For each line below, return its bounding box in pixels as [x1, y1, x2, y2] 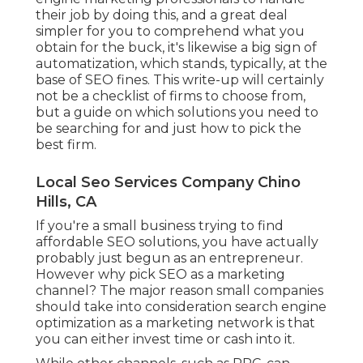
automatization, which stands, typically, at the [36, 55, 327, 71]
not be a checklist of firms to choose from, [36, 88, 305, 104]
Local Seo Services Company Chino [36, 173, 301, 191]
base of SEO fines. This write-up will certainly [36, 71, 324, 88]
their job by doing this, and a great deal [36, 6, 288, 23]
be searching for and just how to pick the [36, 120, 301, 136]
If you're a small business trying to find [36, 217, 284, 233]
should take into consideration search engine [36, 298, 327, 314]
